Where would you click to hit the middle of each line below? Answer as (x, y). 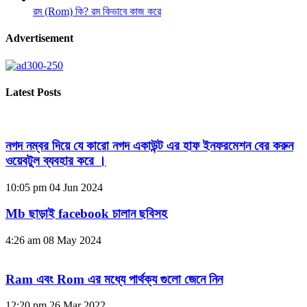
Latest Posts (33, 92)
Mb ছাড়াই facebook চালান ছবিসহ (86, 214)
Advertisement (39, 38)
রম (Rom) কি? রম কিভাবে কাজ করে (97, 12)
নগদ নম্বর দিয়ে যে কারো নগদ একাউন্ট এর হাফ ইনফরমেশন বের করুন (149, 145)
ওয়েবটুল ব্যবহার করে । (56, 160)
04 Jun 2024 (76, 187)
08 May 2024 (72, 241)
